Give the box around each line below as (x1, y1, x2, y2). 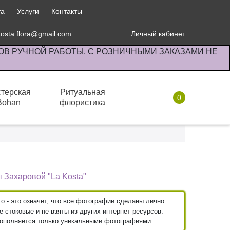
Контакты (51, 7, 82, 15)
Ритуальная (60, 88, 105, 97)
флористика (60, 98, 106, 107)
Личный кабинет (131, 30, 185, 38)
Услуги (16, 7, 39, 15)
